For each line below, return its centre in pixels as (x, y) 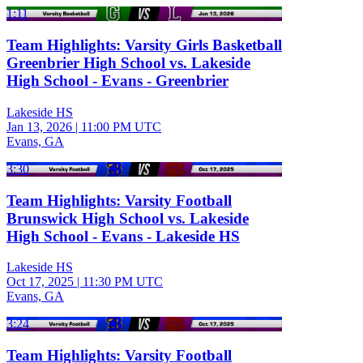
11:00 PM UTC (121, 126)
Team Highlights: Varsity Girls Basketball (144, 45)
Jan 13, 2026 (39, 126)
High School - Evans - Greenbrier (117, 81)
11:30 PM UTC (123, 282)
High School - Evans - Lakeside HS (123, 236)
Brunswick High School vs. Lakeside (128, 218)
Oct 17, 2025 (40, 282)
